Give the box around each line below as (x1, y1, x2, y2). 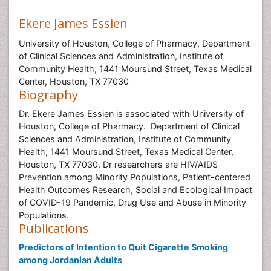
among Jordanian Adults (19, 255, 122, 265)
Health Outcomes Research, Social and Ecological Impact (19, 184, 252, 195)
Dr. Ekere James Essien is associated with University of (19, 108, 244, 119)
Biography (19, 87, 78, 103)
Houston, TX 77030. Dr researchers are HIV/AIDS (19, 159, 218, 169)
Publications (19, 220, 89, 237)
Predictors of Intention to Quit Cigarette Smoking (19, 242, 228, 252)
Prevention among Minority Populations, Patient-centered (19, 172, 250, 182)
